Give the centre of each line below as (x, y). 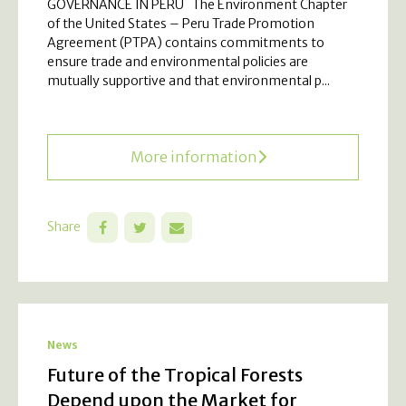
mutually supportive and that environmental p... (188, 80)
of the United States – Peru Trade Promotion (181, 23)
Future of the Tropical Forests (175, 374)
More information (194, 156)
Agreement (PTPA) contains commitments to (186, 42)
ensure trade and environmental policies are (178, 61)
